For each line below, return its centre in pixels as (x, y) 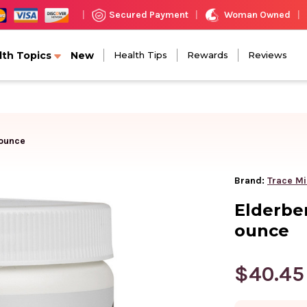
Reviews (268, 55)
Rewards (208, 55)
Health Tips (140, 55)
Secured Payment (148, 14)
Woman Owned (257, 14)
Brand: (249, 180)
